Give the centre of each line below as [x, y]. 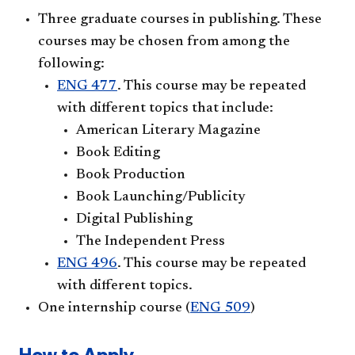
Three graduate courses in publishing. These [180, 20]
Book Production [131, 176]
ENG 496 [87, 264]
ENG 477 [87, 87]
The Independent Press [151, 242]
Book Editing [118, 153]
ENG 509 [220, 309]
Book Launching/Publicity [161, 198]
